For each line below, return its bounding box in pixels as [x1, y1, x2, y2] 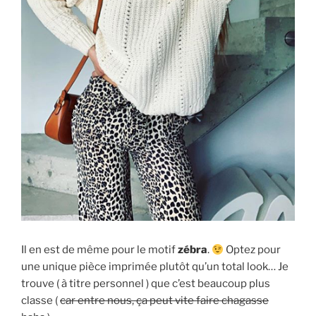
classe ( [21, 294, 60, 308]
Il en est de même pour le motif [21, 243, 178, 257]
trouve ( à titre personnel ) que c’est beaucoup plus [21, 277, 270, 291]
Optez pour [224, 243, 281, 257]
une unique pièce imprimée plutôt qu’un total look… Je [21, 260, 288, 274]
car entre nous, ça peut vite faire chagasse [60, 294, 269, 308]
